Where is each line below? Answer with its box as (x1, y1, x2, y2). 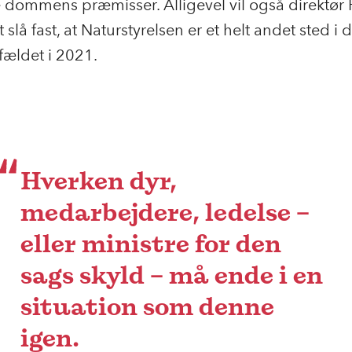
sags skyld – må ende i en (20, 258, 323, 291)
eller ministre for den (20, 227, 281, 259)
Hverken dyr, (20, 164, 177, 196)
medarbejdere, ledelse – (20, 196, 310, 228)
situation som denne (20, 290, 274, 322)
